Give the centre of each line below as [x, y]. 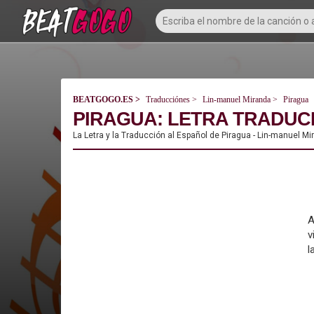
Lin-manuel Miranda [237, 100]
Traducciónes [168, 100]
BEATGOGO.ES [103, 100]
